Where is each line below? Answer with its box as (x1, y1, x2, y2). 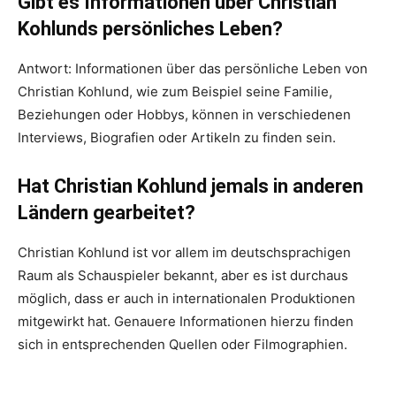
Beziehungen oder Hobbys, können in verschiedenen (18, 106, 351, 124)
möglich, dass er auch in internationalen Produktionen (18, 290, 355, 308)
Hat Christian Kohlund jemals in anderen (18, 175, 363, 198)
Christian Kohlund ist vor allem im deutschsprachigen (18, 244, 351, 262)
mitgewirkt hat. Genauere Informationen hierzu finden (18, 313, 354, 331)
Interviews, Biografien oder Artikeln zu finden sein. (18, 129, 336, 147)
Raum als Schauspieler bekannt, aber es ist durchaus (18, 267, 348, 285)
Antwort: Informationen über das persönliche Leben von (18, 60, 368, 78)
